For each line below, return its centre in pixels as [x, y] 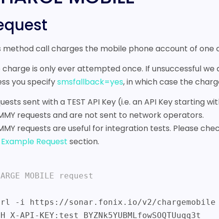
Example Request [34, 142]
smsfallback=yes [90, 82]
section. [84, 142]
